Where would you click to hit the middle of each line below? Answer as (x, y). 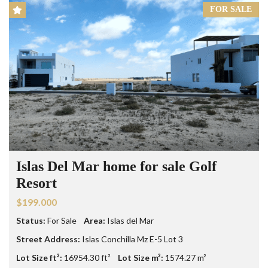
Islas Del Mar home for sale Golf (116, 166)
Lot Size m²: (141, 258)
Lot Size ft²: (39, 258)
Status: (31, 220)
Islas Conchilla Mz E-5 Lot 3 (133, 239)
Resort (36, 183)
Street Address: (48, 239)
